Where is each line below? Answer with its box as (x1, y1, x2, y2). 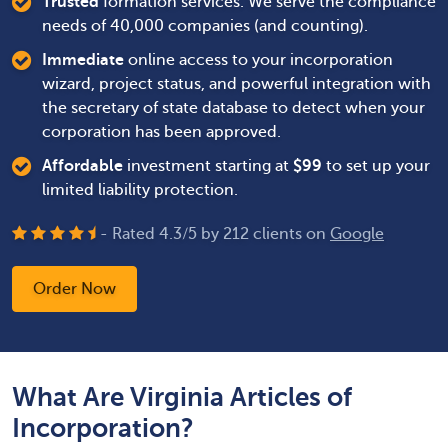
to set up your (322, 157, 430, 175)
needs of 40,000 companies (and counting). (42, 17, 368, 35)
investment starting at (123, 157, 293, 175)
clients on (249, 225, 330, 243)
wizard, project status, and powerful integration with (42, 75, 431, 93)
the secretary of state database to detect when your (42, 99, 425, 117)
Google (330, 225, 384, 243)
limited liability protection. (42, 181, 238, 199)
